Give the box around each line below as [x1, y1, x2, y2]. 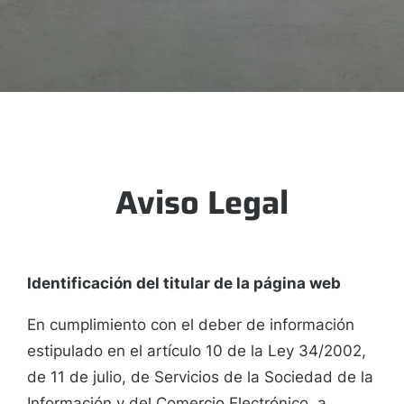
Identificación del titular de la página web [27, 274, 341, 293]
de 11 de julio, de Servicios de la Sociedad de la [27, 368, 373, 387]
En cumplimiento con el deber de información [27, 316, 354, 335]
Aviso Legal [115, 177, 289, 229]
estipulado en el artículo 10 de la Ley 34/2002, [27, 342, 366, 361]
